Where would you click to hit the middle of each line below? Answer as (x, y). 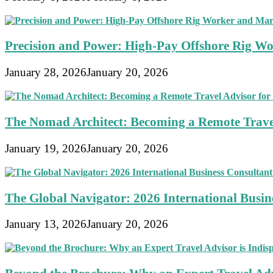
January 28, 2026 (46, 73)
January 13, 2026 (46, 224)
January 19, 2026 (46, 148)
